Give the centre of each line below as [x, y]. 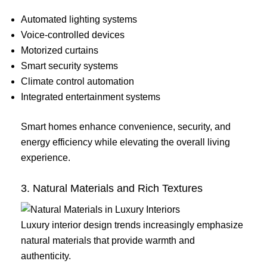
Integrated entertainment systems [91, 97]
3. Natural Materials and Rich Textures [112, 189]
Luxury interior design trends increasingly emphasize [132, 225]
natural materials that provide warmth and [108, 241]
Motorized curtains [60, 50]
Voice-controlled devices [73, 35]
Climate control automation [77, 81]
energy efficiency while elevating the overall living [125, 142]
